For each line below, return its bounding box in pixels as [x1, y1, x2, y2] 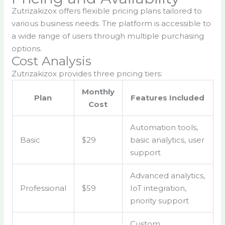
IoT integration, [130, 183, 186, 193]
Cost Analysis [12, 53, 92, 69]
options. [12, 44, 42, 54]
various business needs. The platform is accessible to [12, 19, 211, 29]
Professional [20, 183, 66, 193]
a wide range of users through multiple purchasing [12, 31, 204, 41]
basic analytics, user [130, 135, 204, 145]
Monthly [81, 87, 115, 97]
